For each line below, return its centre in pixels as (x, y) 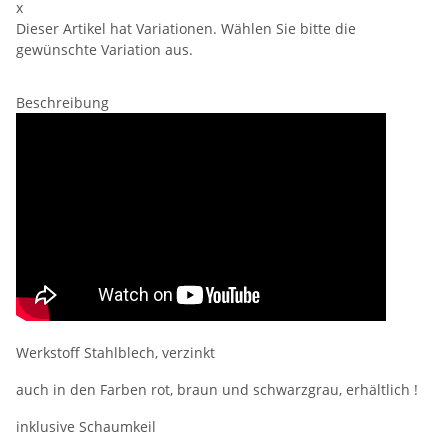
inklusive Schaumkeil (86, 427)
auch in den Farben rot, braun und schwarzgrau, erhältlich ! (217, 390)
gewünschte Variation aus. (104, 50)
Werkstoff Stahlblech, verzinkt (115, 353)
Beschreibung (62, 103)
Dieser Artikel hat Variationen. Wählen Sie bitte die (186, 29)
